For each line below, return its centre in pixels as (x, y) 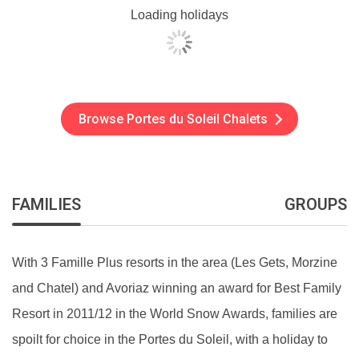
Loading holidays (179, 15)
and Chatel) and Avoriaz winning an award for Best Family (177, 288)
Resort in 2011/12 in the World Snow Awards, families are (175, 314)
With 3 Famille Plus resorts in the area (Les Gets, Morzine (175, 262)
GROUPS (316, 204)
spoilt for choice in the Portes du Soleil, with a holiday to (170, 339)
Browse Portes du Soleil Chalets (173, 119)
